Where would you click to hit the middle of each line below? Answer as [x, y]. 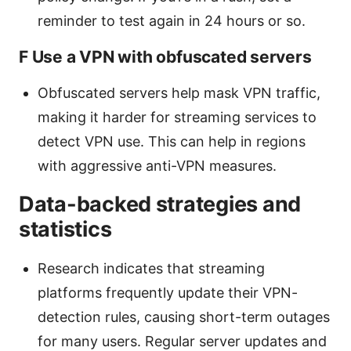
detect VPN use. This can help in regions [172, 141]
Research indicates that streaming [151, 268]
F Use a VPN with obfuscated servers [165, 56]
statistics [65, 229]
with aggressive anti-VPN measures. [157, 165]
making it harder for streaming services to [177, 117]
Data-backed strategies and [160, 204]
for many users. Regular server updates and [182, 341]
